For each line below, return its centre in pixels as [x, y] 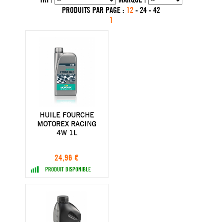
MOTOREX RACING [67, 124]
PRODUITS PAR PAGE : [94, 10]
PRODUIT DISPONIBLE [68, 169]
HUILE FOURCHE [67, 115]
